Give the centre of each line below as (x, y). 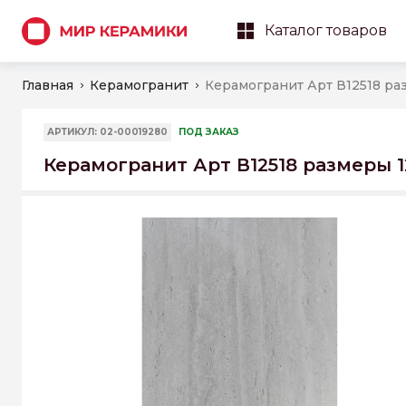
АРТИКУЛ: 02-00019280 (107, 132)
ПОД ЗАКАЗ (209, 132)
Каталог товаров (326, 30)
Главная (48, 85)
